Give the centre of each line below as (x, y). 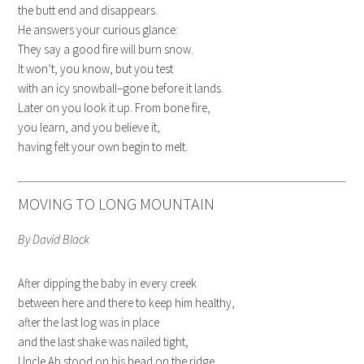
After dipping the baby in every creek (108, 284)
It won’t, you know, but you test (96, 69)
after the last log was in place (89, 323)
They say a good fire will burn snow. (106, 50)
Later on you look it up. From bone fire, (115, 108)
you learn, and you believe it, (89, 128)
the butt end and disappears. (88, 11)
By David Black (54, 240)
